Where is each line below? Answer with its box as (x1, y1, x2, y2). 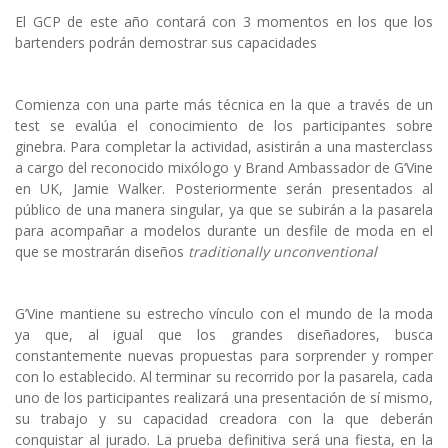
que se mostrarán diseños (15, 242, 184, 262)
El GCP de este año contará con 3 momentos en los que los (15, 12, 433, 32)
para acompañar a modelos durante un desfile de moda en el (15, 221, 433, 241)
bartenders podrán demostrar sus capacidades (15, 33, 317, 53)
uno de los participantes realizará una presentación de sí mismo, (15, 388, 433, 408)
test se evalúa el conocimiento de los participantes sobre (15, 116, 433, 136)
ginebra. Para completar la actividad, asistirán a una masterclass (15, 137, 433, 157)
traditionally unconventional (184, 242, 377, 262)
